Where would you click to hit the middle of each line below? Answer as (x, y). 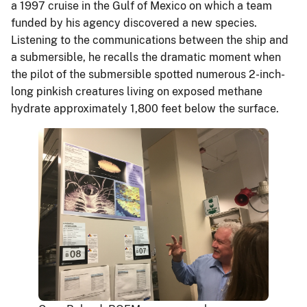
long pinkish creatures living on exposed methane (137, 91)
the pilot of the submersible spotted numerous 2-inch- (148, 74)
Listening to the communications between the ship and (150, 40)
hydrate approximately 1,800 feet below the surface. (146, 108)
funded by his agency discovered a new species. (134, 23)
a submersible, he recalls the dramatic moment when (146, 57)
